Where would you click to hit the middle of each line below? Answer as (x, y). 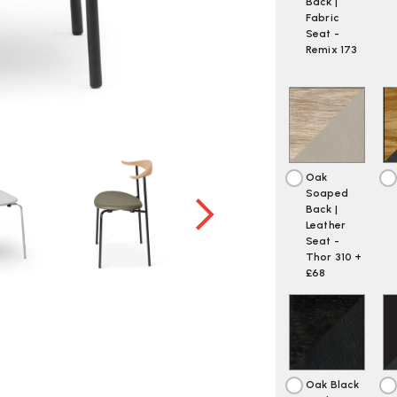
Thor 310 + (334, 257)
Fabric (323, 17)
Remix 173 (332, 49)
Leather (326, 226)
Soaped (327, 194)
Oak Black (333, 385)
